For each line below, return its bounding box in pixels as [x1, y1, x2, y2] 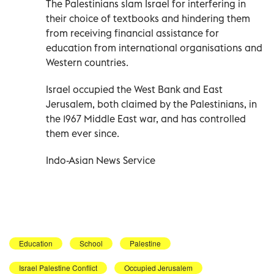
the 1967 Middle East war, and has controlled [46, 112, 246, 125]
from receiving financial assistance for [46, 26, 219, 39]
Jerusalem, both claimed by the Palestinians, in [46, 97, 257, 110]
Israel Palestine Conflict [19, 262, 97, 273]
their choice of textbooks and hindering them [46, 12, 250, 24]
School [80, 237, 103, 248]
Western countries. [46, 56, 128, 68]
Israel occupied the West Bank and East [46, 83, 223, 95]
